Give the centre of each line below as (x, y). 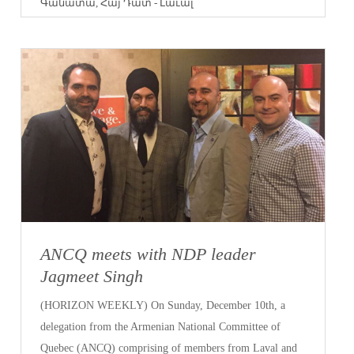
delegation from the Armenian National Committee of (161, 326)
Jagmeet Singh (92, 276)
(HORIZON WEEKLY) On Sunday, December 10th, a (163, 305)
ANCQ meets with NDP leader (149, 254)
